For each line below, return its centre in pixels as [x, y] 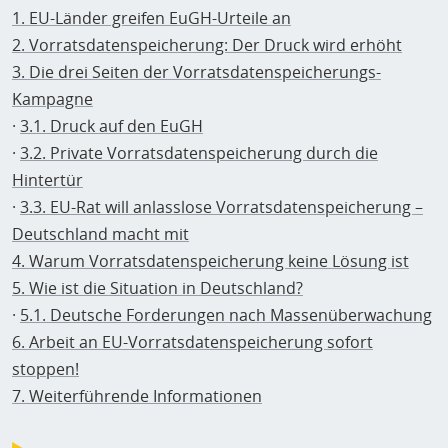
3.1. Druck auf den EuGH [111, 126]
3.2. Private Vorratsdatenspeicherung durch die [199, 153]
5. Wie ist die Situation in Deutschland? [157, 288]
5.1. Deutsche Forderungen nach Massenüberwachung [226, 315]
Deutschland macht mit [100, 234]
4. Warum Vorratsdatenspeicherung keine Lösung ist [210, 261]
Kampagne [52, 99]
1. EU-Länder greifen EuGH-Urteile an [151, 18]
